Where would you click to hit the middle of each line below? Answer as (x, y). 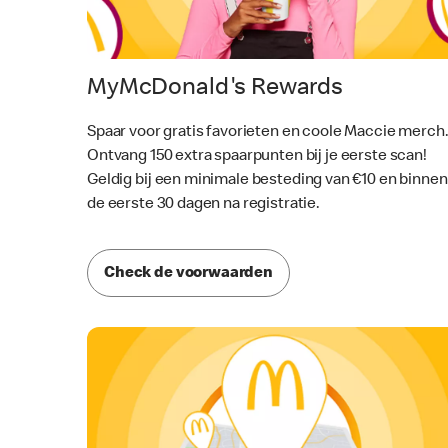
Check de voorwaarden (188, 274)
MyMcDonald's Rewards (215, 88)
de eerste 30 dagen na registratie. (203, 204)
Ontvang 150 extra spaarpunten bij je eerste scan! (257, 156)
